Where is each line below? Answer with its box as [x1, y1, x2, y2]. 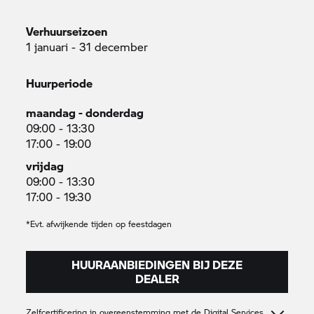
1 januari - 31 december [26, 39, 149, 55]
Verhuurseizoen [26, 23, 108, 39]
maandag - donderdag [26, 104, 144, 121]
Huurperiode [26, 75, 93, 91]
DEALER [135, 271, 179, 287]
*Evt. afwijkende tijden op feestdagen [26, 218, 172, 230]
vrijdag [26, 158, 64, 174]
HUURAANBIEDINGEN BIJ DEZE [71, 257, 243, 273]
